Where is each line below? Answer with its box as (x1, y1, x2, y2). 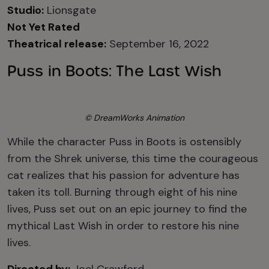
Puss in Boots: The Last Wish (7, 62, 222, 80)
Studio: (7, 3, 44, 17)
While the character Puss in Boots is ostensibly (7, 134, 241, 149)
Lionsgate (44, 3, 96, 17)
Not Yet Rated (7, 20, 80, 34)
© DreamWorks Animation (85, 112, 184, 123)
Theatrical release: (7, 37, 106, 51)
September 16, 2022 (106, 37, 209, 51)
